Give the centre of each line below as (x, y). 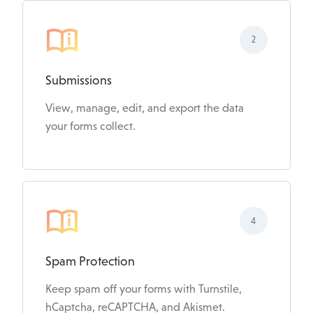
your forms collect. (90, 126)
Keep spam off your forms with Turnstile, (144, 289)
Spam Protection (90, 262)
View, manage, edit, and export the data (145, 108)
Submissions (79, 80)
